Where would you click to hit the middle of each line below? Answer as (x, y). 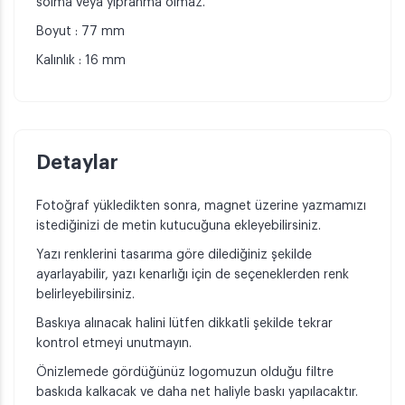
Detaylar (77, 163)
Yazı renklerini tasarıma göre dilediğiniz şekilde (174, 255)
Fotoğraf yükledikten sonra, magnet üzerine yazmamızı (201, 207)
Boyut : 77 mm (80, 32)
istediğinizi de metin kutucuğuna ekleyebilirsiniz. (180, 226)
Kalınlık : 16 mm (81, 61)
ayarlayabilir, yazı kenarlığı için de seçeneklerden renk (193, 275)
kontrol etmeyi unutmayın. (114, 344)
